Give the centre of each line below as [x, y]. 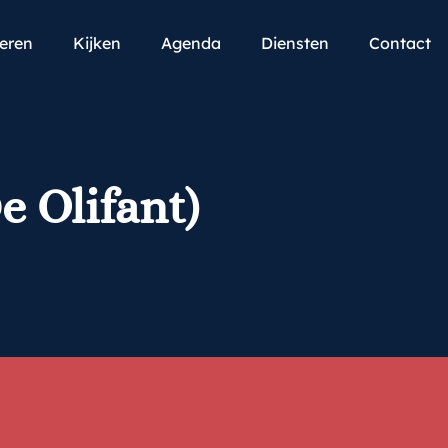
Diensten [295, 43]
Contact [400, 43]
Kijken [97, 43]
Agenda [191, 43]
